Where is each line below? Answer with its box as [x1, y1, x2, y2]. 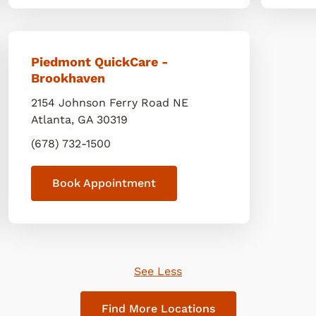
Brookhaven [31, 71, 106, 85]
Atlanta [31, 113, 72, 126]
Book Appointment [52, 176, 157, 190]
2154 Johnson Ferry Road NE [31, 96, 189, 109]
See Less [134, 265, 182, 278]
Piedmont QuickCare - [31, 54, 169, 69]
